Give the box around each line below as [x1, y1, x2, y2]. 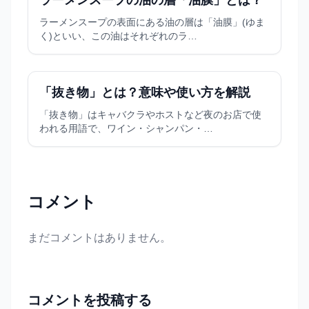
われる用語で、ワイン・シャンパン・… [39, 123, 213, 134]
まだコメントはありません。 [28, 232, 171, 243]
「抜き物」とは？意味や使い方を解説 [39, 86, 250, 99]
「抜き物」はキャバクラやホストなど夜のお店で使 [39, 109, 261, 120]
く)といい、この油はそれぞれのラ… [39, 30, 197, 41]
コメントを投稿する [28, 292, 152, 308]
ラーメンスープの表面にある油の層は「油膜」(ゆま [39, 17, 265, 28]
